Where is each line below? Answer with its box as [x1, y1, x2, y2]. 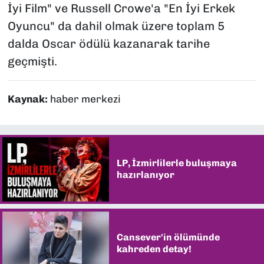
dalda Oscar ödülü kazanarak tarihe [7, 37, 210, 51]
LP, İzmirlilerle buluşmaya [116, 157, 237, 169]
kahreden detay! [116, 243, 192, 255]
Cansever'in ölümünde [116, 231, 220, 243]
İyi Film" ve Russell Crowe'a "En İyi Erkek [7, 1, 235, 16]
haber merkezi [49, 93, 121, 105]
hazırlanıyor [116, 169, 174, 181]
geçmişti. [7, 54, 57, 69]
